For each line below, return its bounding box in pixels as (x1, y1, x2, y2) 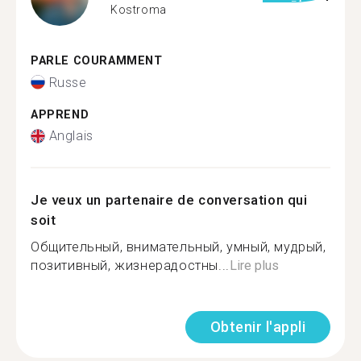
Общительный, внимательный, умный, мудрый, (31, 239, 326, 255)
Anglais (48, 128, 93, 143)
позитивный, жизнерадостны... (31, 258, 230, 273)
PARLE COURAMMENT (31, 54, 163, 68)
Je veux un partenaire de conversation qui (31, 192, 308, 208)
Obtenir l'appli (210, 318, 305, 335)
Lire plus (229, 258, 279, 273)
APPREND (31, 107, 89, 122)
